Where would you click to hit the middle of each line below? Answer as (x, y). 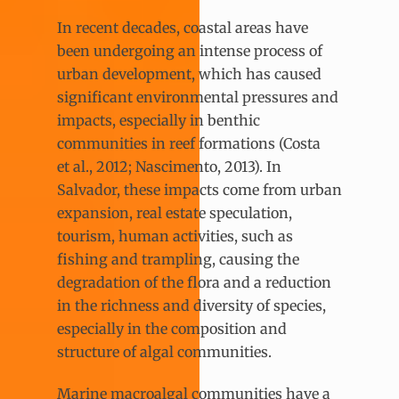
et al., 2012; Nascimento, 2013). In (169, 167)
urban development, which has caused (189, 74)
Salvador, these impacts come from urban (199, 190)
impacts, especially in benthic (159, 121)
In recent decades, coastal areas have (183, 28)
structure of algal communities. (166, 352)
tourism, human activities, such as (175, 236)
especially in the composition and (172, 329)
